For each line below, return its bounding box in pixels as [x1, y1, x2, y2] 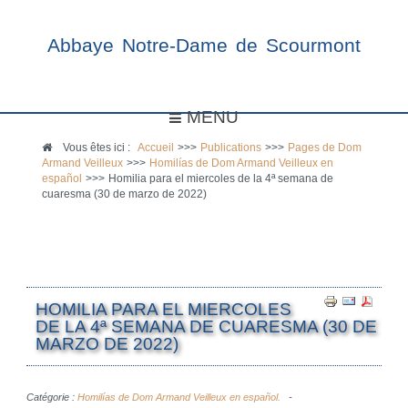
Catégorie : [25, 392, 77, 403]
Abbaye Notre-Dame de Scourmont [47, 35, 361, 56]
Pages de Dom [288, 142, 362, 153]
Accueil [138, 142, 175, 153]
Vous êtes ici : [60, 142, 138, 153]
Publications [200, 142, 262, 153]
